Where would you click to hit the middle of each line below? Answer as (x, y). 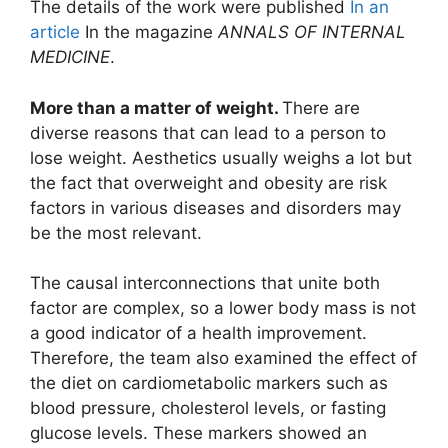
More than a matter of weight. (156, 107)
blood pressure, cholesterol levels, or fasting (208, 408)
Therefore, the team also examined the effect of (223, 358)
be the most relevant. (116, 232)
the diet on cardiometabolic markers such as (209, 383)
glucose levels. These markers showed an (198, 433)
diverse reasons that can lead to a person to (208, 132)
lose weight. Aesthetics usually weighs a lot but (221, 157)
